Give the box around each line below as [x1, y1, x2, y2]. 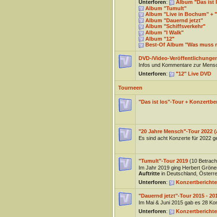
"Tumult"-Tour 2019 [138, 158, 188, 164]
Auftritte [138, 170, 160, 176]
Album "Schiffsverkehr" [145, 23, 205, 30]
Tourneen [118, 85, 142, 91]
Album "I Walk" [145, 29, 184, 35]
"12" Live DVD [175, 71, 211, 77]
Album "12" [145, 35, 174, 42]
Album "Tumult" [145, 5, 186, 11]
